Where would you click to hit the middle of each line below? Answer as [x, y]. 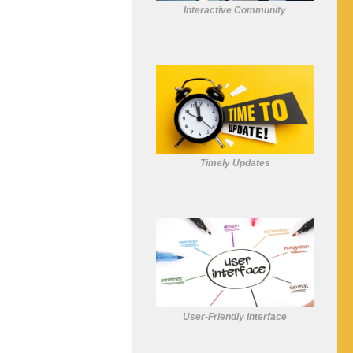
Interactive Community [235, 10]
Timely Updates [235, 163]
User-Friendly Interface [235, 316]
